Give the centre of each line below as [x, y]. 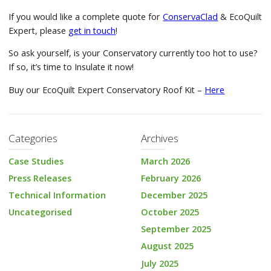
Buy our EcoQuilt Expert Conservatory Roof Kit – [107, 90]
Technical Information [57, 195]
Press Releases [40, 178]
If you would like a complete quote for [86, 16]
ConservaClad [191, 16]
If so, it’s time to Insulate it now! [71, 67]
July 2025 [159, 263]
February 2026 [171, 178]
